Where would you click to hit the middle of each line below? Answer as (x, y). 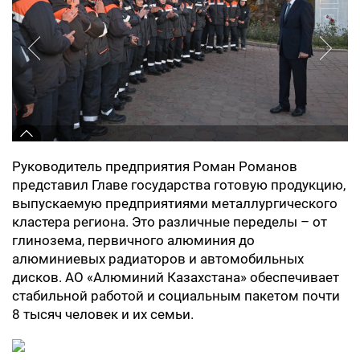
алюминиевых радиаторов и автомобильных (158, 259)
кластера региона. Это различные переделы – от (170, 222)
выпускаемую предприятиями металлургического (175, 203)
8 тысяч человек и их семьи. (103, 314)
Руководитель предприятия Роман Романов (155, 166)
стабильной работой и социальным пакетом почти (176, 296)
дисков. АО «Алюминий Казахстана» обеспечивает (176, 277)
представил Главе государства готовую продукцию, (179, 185)
